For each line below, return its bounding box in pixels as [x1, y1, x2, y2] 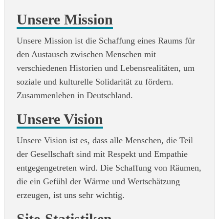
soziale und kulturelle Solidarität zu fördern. [17, 76, 174, 87]
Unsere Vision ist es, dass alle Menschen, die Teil [17, 135, 193, 145]
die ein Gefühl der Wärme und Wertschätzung [17, 176, 180, 186]
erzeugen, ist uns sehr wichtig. [17, 190, 125, 200]
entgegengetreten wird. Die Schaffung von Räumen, [17, 162, 201, 173]
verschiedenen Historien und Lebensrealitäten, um [17, 63, 195, 73]
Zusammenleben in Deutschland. [17, 90, 133, 100]
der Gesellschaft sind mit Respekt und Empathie [17, 149, 188, 159]
